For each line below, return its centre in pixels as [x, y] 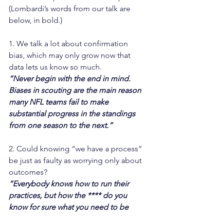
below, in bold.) [36, 20]
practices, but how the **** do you [69, 196]
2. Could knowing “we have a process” [76, 149]
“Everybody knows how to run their [70, 184]
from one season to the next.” [61, 126]
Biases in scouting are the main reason [76, 91]
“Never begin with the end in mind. [71, 79]
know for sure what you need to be [70, 207]
